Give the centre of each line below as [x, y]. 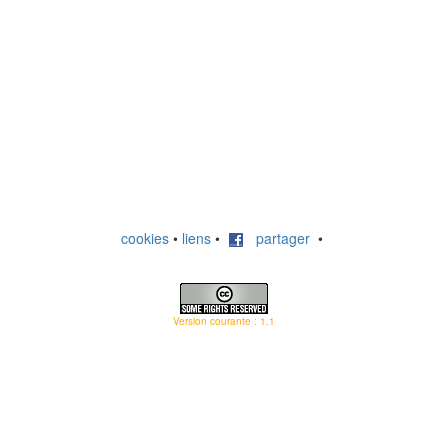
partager [277, 238]
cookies [145, 238]
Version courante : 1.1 [224, 321]
